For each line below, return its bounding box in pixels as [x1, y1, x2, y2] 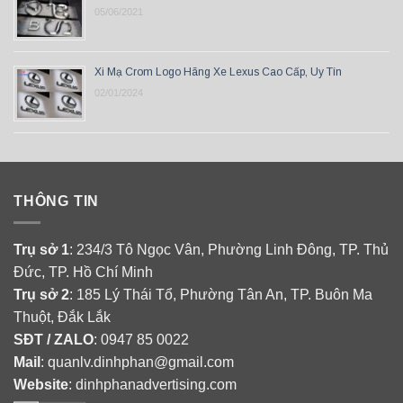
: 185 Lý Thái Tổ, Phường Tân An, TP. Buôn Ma [69, 287, 372, 303]
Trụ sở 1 [13, 242, 69, 258]
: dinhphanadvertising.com [68, 377, 237, 393]
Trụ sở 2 [13, 287, 69, 303]
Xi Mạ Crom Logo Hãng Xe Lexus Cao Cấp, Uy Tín [94, 65, 342, 78]
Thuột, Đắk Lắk [13, 309, 111, 326]
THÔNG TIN [13, 193, 100, 209]
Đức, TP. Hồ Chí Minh [13, 264, 153, 281]
